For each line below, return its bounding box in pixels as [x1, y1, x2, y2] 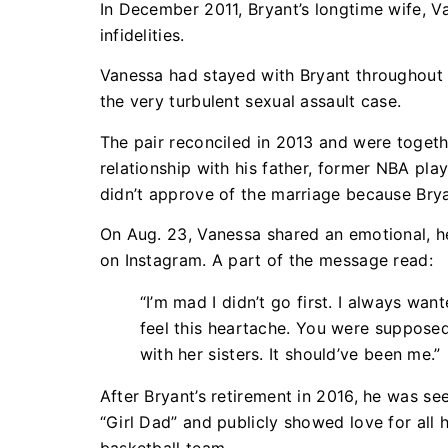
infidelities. [99, 24, 190, 45]
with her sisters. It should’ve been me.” [139, 344, 446, 365]
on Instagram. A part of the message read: [99, 250, 433, 271]
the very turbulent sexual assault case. [99, 91, 407, 112]
